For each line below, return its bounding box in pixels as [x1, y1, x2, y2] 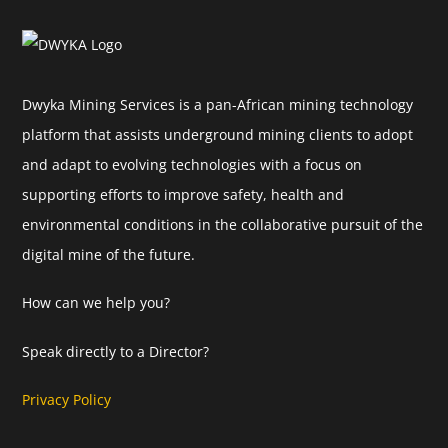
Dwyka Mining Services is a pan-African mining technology [22, 95, 414, 115]
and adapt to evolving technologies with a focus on [22, 155, 363, 175]
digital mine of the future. [22, 245, 196, 265]
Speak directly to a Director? [22, 341, 214, 361]
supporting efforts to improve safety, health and [22, 185, 345, 205]
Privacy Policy [22, 389, 112, 409]
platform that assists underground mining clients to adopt [22, 125, 414, 145]
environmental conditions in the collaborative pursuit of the [22, 215, 424, 235]
